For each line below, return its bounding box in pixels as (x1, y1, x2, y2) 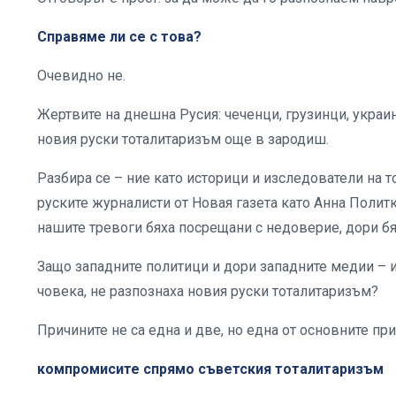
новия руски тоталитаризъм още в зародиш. (37, 130, 332, 148)
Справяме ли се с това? (37, 27, 202, 45)
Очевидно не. (37, 66, 129, 84)
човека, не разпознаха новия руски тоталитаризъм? (37, 282, 378, 300)
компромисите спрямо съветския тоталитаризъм (37, 360, 384, 377)
